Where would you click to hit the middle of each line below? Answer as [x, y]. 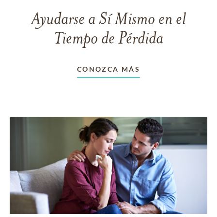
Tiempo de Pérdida [108, 39]
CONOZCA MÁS [108, 69]
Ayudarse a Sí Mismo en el [108, 20]
